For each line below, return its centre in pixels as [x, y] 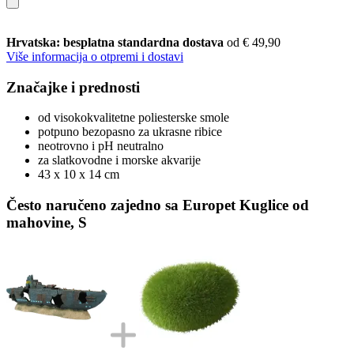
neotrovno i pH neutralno [101, 146]
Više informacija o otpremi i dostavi [95, 56]
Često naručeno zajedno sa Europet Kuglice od [158, 205]
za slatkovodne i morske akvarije [119, 160]
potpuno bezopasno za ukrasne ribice [130, 132]
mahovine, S [47, 222]
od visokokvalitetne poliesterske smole [134, 118]
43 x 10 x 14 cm [79, 175]
